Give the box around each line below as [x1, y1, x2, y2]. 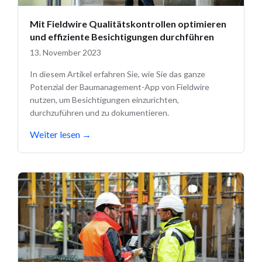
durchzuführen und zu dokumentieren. [30, 108, 169, 118]
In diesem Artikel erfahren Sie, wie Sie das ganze [30, 69, 205, 80]
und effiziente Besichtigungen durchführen [30, 31, 214, 43]
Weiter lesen [30, 129, 80, 140]
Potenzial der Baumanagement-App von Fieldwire [30, 82, 209, 92]
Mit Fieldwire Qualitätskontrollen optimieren [30, 18, 226, 30]
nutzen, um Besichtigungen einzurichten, [30, 95, 179, 105]
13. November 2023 [30, 47, 101, 58]
